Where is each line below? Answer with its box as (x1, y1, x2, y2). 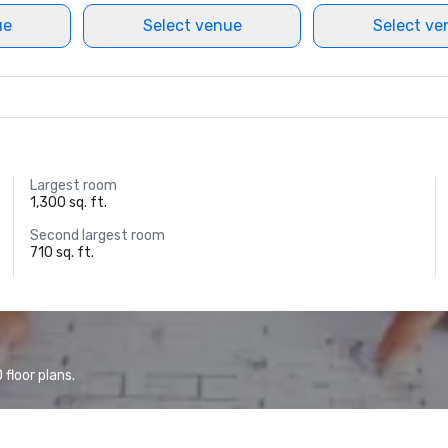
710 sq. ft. (30, 244, 95, 261)
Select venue (142, 16, 242, 35)
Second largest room (30, 227, 166, 244)
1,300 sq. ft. (30, 194, 108, 211)
